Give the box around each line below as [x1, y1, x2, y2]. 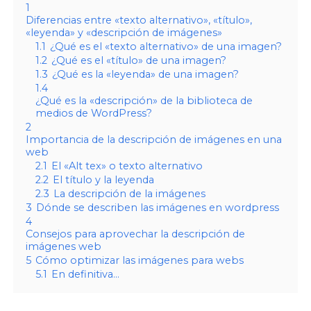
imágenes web [25, 239, 101, 253]
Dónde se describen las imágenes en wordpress [35, 201, 279, 214]
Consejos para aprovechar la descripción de [25, 227, 245, 240]
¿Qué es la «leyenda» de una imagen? [51, 67, 239, 81]
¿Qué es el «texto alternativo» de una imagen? [49, 40, 282, 53]
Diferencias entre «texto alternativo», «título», [25, 13, 252, 26]
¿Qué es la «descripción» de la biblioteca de [35, 94, 253, 107]
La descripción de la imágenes [53, 187, 205, 200]
